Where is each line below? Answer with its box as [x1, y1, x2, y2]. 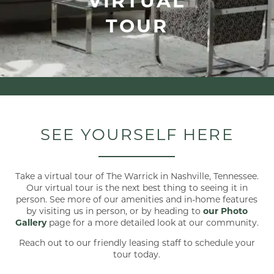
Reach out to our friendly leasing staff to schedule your [18, 237, 255, 249]
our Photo [202, 205, 248, 217]
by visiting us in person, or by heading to [26, 205, 203, 217]
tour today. [113, 248, 161, 261]
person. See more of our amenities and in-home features [16, 193, 258, 206]
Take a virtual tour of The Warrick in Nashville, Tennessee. [15, 170, 259, 182]
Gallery [15, 217, 46, 229]
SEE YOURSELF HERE [40, 123, 234, 144]
